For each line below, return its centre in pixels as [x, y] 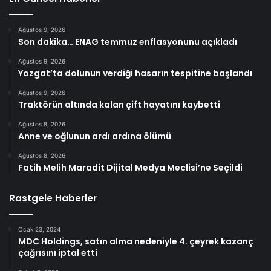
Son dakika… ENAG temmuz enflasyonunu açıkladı [128, 41]
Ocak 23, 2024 [39, 229]
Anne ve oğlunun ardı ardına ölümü [95, 136]
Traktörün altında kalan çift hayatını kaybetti [119, 104]
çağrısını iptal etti [58, 253]
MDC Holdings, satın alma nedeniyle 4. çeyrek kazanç [136, 241]
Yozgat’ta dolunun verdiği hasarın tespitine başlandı [135, 73]
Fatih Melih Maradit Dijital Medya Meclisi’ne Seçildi [130, 167]
